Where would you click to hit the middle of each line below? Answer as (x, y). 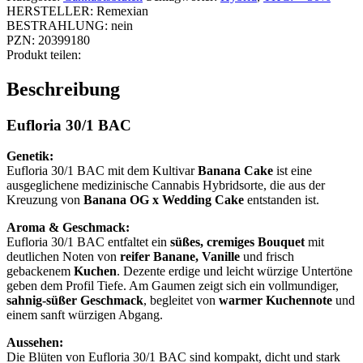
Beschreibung (63, 89)
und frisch (267, 257)
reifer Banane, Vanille (180, 257)
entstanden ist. (283, 200)
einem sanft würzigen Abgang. (85, 315)
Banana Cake (235, 171)
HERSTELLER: (50, 11)
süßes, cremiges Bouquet (237, 242)
